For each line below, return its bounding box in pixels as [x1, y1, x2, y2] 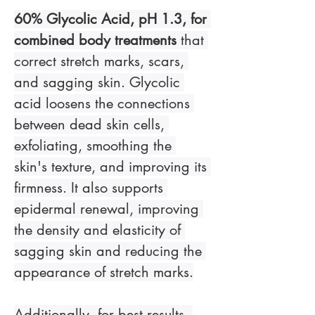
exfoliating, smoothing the [14, 136, 176, 155]
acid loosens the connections [14, 94, 194, 112]
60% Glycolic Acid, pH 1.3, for [14, 10, 211, 28]
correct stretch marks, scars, [14, 52, 188, 70]
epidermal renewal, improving [14, 200, 203, 218]
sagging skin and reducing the [14, 242, 206, 260]
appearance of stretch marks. [14, 263, 193, 281]
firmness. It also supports [14, 179, 167, 197]
